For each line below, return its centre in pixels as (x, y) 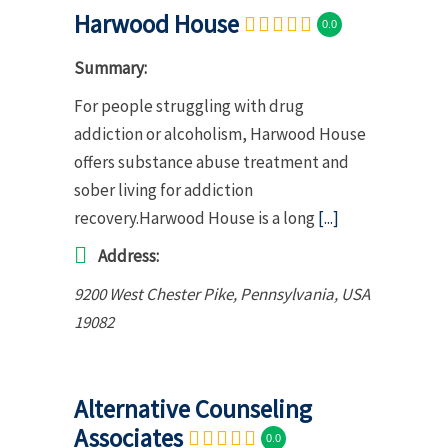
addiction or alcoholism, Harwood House (220, 133)
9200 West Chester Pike (153, 293)
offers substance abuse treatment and (211, 161)
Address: (128, 255)
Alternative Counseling (193, 408)
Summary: (110, 67)
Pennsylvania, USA (305, 293)
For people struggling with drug (189, 105)
